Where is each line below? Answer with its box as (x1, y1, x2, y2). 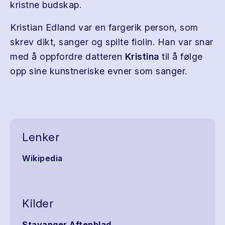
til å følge (159, 51, 203, 62)
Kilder (22, 197, 53, 210)
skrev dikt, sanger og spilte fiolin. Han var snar (10, 37, 213, 47)
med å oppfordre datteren (10, 51, 125, 62)
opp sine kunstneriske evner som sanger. (10, 66, 187, 76)
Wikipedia (22, 153, 63, 163)
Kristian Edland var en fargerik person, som (10, 22, 198, 33)
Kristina (125, 51, 159, 62)
